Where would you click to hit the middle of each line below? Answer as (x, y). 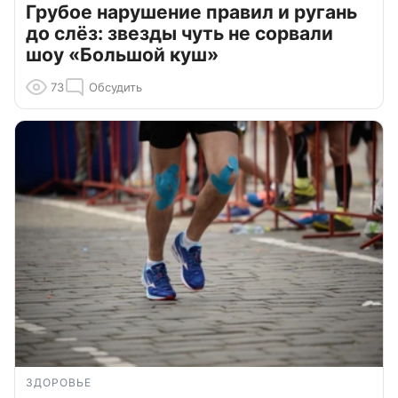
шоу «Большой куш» (122, 54)
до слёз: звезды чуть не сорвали (179, 33)
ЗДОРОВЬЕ (59, 382)
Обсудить (115, 87)
